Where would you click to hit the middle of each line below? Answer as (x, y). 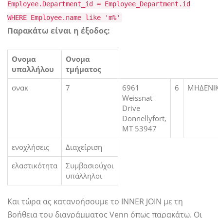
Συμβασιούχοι (90, 166)
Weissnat (137, 98)
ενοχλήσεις (30, 147)
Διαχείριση (84, 147)
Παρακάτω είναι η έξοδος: (59, 31)
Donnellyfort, (144, 118)
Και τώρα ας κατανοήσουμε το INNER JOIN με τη (95, 202)
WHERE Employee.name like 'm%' (64, 18)
